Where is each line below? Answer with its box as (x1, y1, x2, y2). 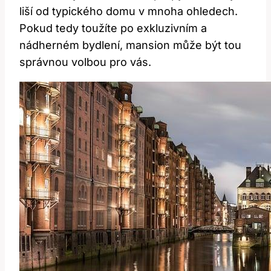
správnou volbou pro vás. (19, 56, 151, 69)
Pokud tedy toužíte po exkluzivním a (19, 22, 207, 35)
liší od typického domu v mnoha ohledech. (19, 5, 238, 18)
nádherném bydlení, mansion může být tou (19, 39, 241, 52)
